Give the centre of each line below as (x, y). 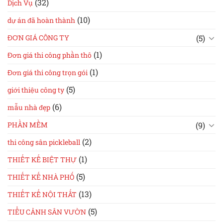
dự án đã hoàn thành (41, 20)
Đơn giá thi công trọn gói (48, 73)
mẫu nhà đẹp (29, 108)
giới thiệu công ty (36, 90)
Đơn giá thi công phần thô (50, 55)
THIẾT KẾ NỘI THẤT (42, 195)
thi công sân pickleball (44, 142)
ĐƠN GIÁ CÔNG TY (38, 38)
